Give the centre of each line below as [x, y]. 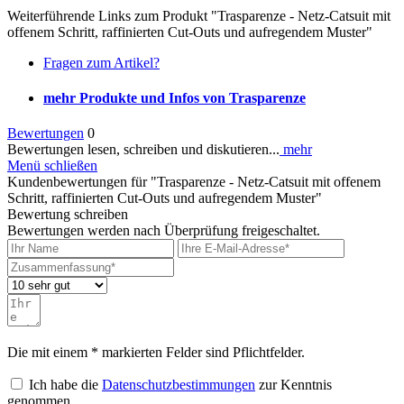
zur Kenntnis [294, 385]
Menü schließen [52, 166]
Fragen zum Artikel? [101, 62]
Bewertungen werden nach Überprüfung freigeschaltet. [164, 231]
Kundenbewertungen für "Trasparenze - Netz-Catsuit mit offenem [194, 182]
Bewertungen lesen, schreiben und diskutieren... [143, 150]
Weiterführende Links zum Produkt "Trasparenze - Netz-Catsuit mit [199, 15]
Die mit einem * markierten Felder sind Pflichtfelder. [156, 353]
